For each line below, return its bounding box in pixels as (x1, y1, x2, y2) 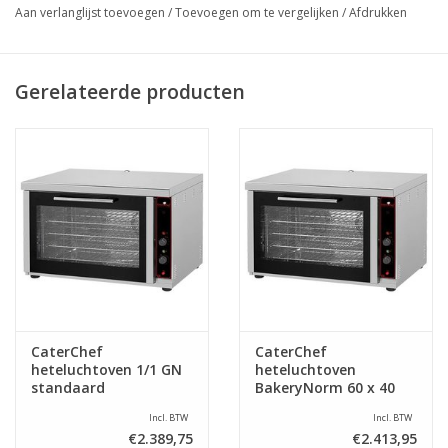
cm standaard (255, 396, 354, 416)
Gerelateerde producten (15, 77, 245, 105)
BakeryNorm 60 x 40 (255, 378, 395, 398)
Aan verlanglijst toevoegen (15, 3, 165, 21)
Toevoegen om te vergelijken (175, 3, 342, 21)
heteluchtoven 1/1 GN (31, 360, 182, 380)
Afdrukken (349, 3, 407, 21)
